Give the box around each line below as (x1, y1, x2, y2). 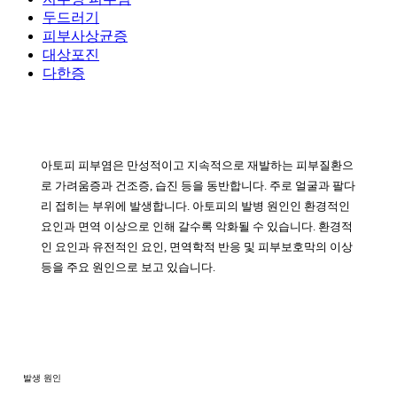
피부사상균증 (43, 28, 128, 44)
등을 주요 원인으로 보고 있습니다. (41, 261, 215, 275)
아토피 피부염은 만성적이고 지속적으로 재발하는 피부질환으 (41, 159, 354, 173)
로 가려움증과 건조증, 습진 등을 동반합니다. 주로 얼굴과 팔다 (41, 179, 355, 193)
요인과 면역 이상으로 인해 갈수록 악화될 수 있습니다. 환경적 (41, 220, 353, 234)
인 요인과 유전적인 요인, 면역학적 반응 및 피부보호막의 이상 (41, 240, 353, 254)
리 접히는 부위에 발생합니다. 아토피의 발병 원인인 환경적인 (41, 199, 350, 214)
